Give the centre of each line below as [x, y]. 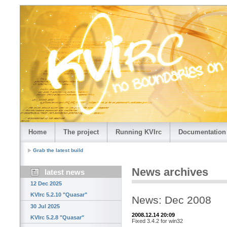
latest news [65, 172]
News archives [170, 172]
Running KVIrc [139, 132]
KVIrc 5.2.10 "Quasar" [59, 195]
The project [81, 132]
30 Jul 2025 [45, 206]
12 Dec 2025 [46, 184]
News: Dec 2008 [172, 200]
